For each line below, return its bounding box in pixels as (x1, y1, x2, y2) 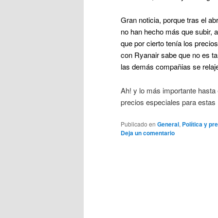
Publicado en (121, 120, 156, 128)
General (157, 120, 179, 129)
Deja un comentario (121, 128, 175, 138)
